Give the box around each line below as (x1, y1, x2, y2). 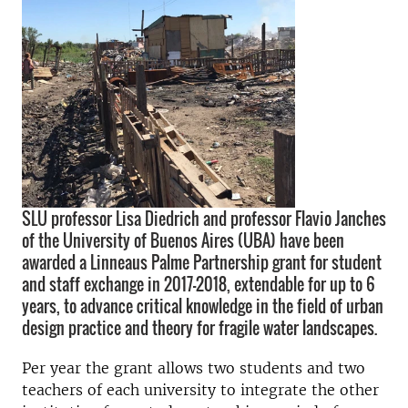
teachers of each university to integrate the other (22, 381, 379, 399)
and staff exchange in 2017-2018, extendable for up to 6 (22, 272, 375, 296)
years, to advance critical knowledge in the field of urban (22, 294, 383, 318)
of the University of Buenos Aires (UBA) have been (22, 229, 344, 252)
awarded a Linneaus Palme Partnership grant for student (22, 250, 382, 274)
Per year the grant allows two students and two (22, 359, 365, 377)
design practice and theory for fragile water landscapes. (22, 316, 377, 340)
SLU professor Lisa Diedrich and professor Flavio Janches (22, 207, 386, 230)
